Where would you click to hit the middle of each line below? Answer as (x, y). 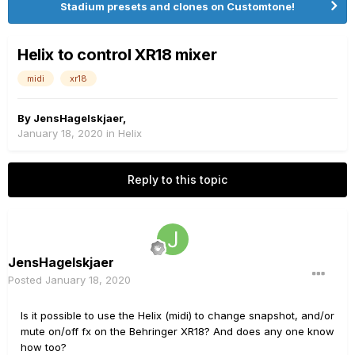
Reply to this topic (177, 179)
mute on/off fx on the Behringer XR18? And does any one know (177, 331)
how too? (44, 347)
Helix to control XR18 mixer (117, 55)
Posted (27, 280)
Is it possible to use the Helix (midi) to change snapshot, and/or (177, 315)
